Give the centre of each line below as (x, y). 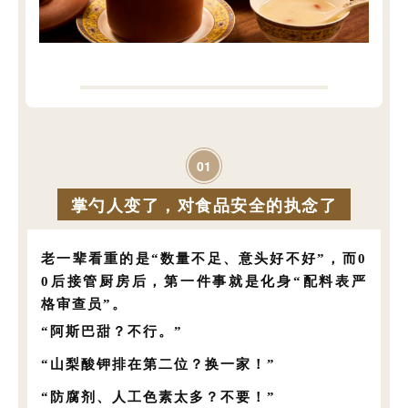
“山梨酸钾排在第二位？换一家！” (159, 364)
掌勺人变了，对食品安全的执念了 (204, 204)
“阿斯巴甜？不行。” (112, 331)
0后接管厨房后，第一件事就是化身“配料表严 (204, 281)
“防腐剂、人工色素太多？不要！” (159, 397)
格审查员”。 (85, 304)
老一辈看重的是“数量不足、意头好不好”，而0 (204, 258)
